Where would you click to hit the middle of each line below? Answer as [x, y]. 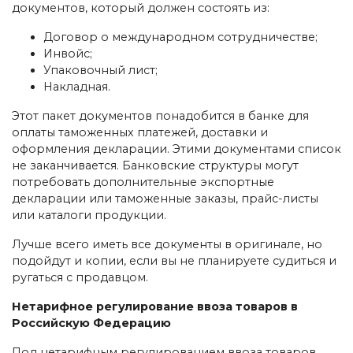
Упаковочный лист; [100, 70]
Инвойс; [68, 53]
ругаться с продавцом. [80, 277]
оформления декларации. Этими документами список [176, 149]
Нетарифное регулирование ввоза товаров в [155, 306]
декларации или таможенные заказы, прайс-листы [165, 198]
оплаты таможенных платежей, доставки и [140, 132]
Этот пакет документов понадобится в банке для [160, 115]
